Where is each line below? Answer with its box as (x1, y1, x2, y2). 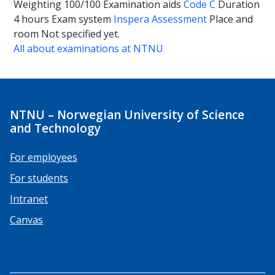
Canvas (10, 212, 43, 227)
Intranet (10, 192, 48, 206)
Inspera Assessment (114, 12, 209, 26)
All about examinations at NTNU (14, 42, 163, 56)
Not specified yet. (41, 27, 120, 41)
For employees (10, 150, 77, 164)
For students (10, 171, 68, 185)
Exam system (52, 12, 114, 26)
